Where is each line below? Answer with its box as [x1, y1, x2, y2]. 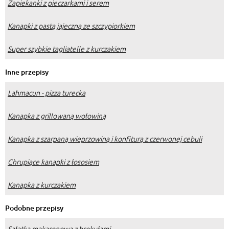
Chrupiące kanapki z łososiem [8, 156, 99, 167]
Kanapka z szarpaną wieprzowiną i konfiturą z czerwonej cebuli [8, 133, 202, 144]
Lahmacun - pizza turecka [8, 87, 85, 98]
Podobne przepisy [5, 203, 63, 213]
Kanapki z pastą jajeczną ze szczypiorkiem [8, 20, 135, 31]
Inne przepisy [5, 67, 49, 77]
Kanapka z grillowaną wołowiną [8, 110, 106, 121]
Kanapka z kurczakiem [8, 179, 76, 190]
